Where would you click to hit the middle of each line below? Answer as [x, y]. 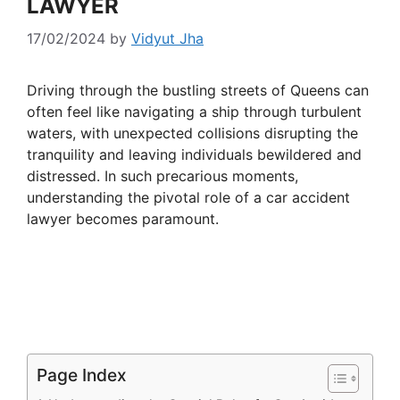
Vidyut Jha [167, 39]
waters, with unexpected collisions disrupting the [192, 133]
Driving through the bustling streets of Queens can [198, 91]
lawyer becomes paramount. [123, 219]
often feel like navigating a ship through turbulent [194, 112]
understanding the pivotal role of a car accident [188, 198]
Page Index [82, 375]
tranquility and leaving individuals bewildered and [194, 155]
